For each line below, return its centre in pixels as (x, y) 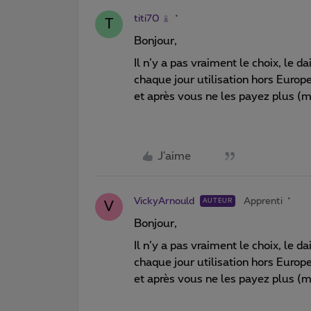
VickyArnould (164, 201)
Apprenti (263, 201)
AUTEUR (218, 201)
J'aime (174, 156)
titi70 (146, 18)
